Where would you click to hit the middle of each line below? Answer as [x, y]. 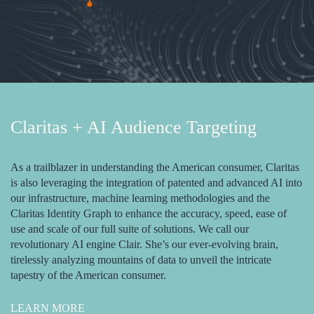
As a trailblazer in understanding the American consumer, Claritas [155, 167]
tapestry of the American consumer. [88, 275]
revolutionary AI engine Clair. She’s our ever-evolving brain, [144, 244]
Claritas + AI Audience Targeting [134, 127]
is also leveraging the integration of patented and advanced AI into [156, 182]
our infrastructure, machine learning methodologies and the [140, 198]
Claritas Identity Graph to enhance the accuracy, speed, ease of [149, 213]
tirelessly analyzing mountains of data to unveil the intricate [141, 259]
